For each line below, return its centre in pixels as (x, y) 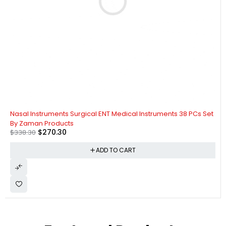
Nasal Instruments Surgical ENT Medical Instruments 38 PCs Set (112, 114)
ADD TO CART (116, 150)
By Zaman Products (42, 124)
